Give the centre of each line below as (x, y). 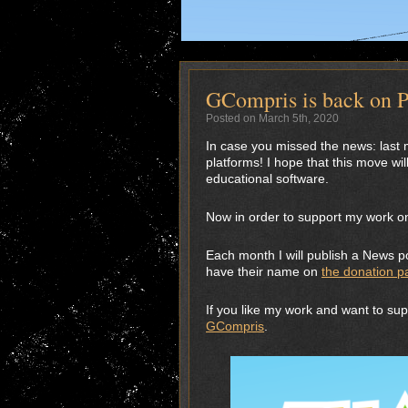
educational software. (267, 178)
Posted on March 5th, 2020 (272, 118)
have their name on (264, 271)
